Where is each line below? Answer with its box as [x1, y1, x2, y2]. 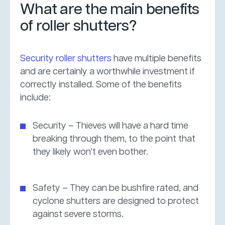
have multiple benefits [111, 54, 201, 63]
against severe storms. [33, 209, 124, 219]
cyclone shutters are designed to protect [33, 196, 199, 206]
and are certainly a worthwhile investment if [20, 67, 195, 76]
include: [20, 93, 51, 102]
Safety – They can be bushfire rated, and [33, 183, 198, 193]
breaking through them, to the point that [33, 134, 195, 144]
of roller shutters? [20, 18, 136, 34]
